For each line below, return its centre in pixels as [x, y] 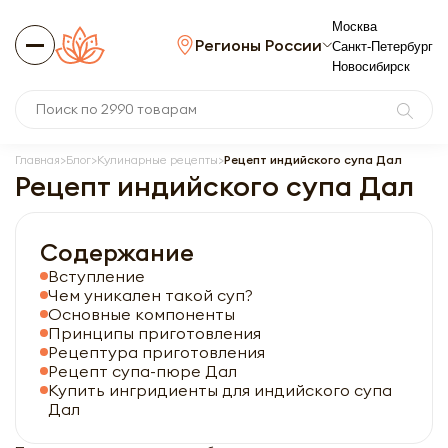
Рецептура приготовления [156, 352]
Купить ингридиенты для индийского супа [220, 390]
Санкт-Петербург [382, 46]
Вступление [96, 276]
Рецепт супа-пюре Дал [142, 371]
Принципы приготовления [154, 333]
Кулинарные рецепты [157, 159]
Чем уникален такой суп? [150, 295]
